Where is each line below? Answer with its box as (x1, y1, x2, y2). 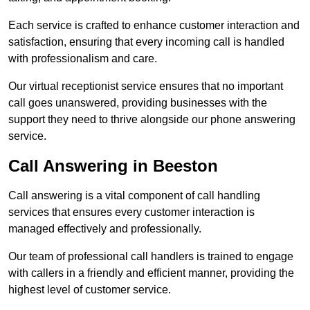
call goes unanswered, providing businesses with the (8, 97, 267, 109)
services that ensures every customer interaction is (8, 206, 255, 219)
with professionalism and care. (8, 53, 157, 65)
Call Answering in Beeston (8, 156, 218, 176)
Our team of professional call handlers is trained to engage (8, 250, 293, 263)
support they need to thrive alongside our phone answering (8, 113, 295, 126)
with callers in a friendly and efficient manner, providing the (8, 267, 294, 280)
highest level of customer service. (8, 284, 171, 296)
